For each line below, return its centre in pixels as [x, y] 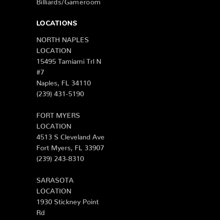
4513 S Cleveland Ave [70, 135]
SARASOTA [55, 178]
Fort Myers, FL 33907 [70, 146]
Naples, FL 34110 [64, 81]
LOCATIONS [57, 24]
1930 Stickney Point [68, 200]
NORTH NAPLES [63, 38]
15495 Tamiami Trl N [69, 59]
